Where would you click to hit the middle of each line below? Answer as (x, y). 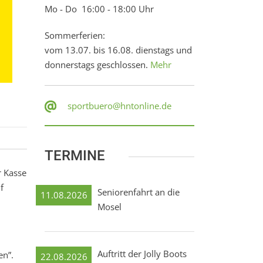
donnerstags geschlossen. (97, 65)
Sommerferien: (75, 35)
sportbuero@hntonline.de (119, 106)
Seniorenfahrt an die (139, 192)
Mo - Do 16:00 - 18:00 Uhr (99, 9)
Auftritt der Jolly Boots (142, 254)
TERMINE (75, 156)
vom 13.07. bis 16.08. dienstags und (118, 50)
